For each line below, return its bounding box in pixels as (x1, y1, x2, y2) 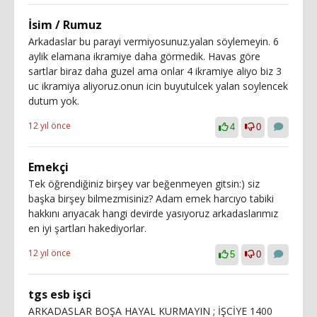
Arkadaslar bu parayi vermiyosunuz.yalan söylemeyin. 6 (28, 35, 279, 48)
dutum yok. (28, 94, 79, 108)
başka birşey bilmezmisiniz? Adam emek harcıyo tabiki (28, 192, 274, 205)
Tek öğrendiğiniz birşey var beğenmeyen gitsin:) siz (28, 177, 260, 190)
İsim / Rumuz (28, 17, 102, 33)
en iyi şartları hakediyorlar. (28, 221, 146, 235)
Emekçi (28, 159, 69, 175)
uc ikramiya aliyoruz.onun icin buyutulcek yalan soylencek (28, 79, 288, 93)
